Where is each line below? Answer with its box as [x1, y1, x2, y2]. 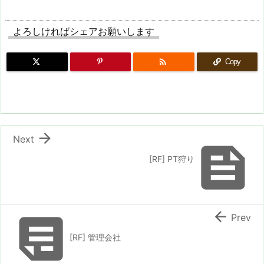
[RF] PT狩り [149, 153, 194, 164]
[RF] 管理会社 [70, 232, 121, 242]
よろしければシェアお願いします [13, 25, 154, 37]
